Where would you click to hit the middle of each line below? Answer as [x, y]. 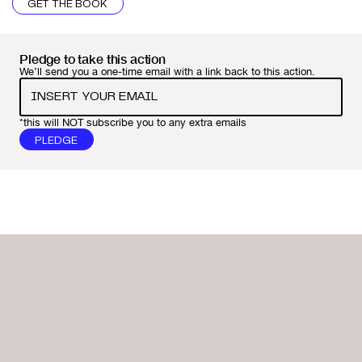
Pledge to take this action [93, 59]
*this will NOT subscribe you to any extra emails [133, 122]
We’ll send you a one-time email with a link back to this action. [167, 71]
